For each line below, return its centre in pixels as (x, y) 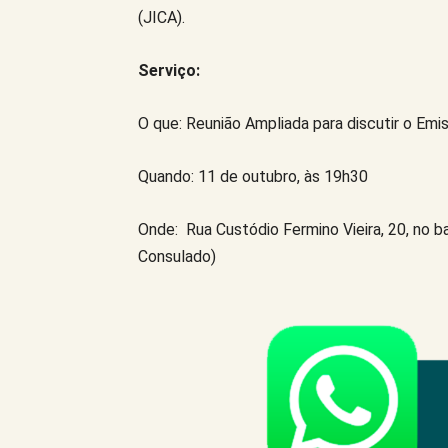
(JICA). (161, 17)
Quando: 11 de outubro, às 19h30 (253, 176)
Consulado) (177, 256)
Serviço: (169, 70)
